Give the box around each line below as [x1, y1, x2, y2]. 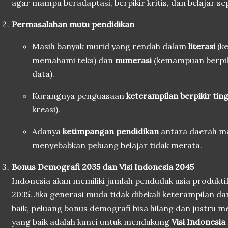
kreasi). [32, 104, 60, 115]
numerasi [115, 55, 152, 65]
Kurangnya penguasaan [32, 91, 126, 101]
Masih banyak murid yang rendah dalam [32, 41, 188, 51]
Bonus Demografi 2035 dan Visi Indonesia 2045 [12, 162, 194, 172]
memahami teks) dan [32, 55, 115, 65]
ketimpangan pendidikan [63, 126, 159, 136]
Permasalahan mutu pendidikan [12, 19, 134, 30]
